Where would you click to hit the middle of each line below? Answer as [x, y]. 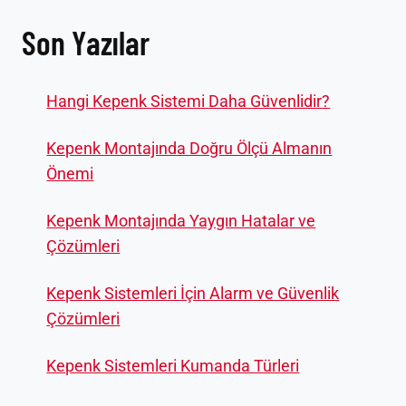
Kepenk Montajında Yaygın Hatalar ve [181, 221]
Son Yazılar [86, 43]
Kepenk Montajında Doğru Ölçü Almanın [189, 149]
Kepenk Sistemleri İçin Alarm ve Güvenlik [193, 294]
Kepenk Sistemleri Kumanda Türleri [173, 366]
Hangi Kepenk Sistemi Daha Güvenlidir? [188, 101]
